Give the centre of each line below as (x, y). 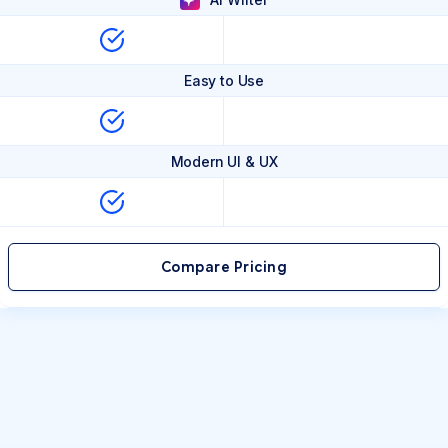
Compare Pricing (224, 267)
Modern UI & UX (224, 161)
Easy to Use (224, 80)
